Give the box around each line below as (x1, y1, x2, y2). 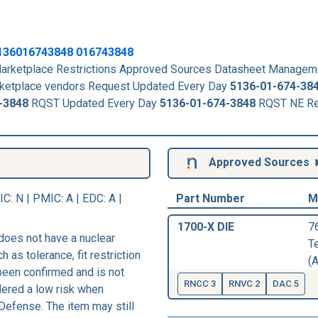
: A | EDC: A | (61, 191, 122, 205)
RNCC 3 (184, 278, 216, 289)
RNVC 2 (229, 278, 260, 289)
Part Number (176, 191, 245, 205)
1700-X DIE (177, 219, 234, 234)
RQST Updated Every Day (28, 96, 160, 110)
